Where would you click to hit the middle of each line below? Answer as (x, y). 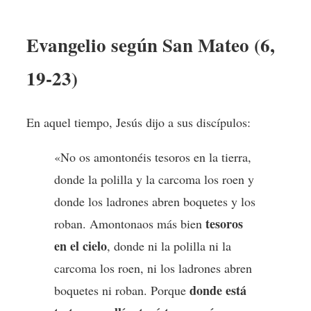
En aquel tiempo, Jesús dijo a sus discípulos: (138, 122)
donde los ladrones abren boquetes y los (155, 201)
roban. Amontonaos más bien (130, 223)
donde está (218, 290)
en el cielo (81, 245)
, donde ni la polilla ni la (169, 245)
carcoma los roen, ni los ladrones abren (153, 268)
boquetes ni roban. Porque (122, 290)
